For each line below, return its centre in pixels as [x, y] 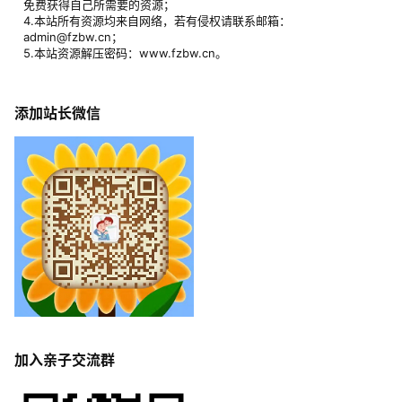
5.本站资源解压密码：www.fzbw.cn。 [125, 53]
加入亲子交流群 [65, 360]
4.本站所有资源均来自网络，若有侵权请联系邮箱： [157, 21]
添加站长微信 [57, 114]
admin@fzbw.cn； [73, 37]
